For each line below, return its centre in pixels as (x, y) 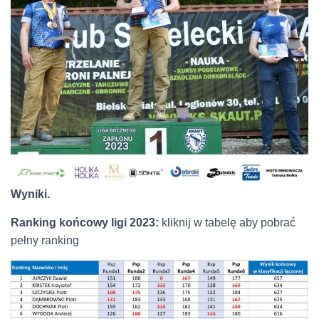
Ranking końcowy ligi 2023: (85, 222)
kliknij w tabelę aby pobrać (227, 222)
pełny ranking (45, 240)
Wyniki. (30, 194)
